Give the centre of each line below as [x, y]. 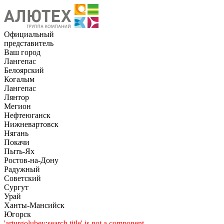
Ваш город [22, 52]
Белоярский [24, 70]
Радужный [22, 169]
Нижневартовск [31, 124]
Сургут [16, 187]
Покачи [17, 142]
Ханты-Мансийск [34, 205]
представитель [29, 43]
